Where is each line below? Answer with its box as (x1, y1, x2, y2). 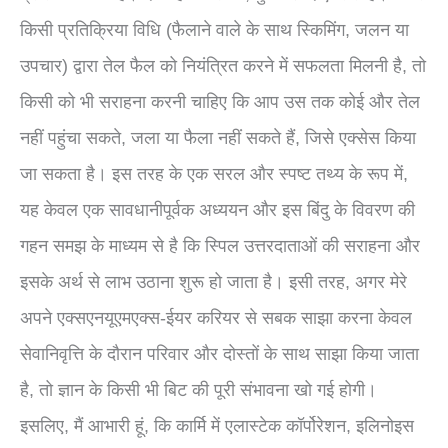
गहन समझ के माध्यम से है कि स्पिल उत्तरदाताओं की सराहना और (20, 234, 420, 256)
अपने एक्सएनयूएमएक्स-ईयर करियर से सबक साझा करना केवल (20, 306, 412, 328)
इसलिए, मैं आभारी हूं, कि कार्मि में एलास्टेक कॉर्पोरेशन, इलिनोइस (20, 414, 414, 436)
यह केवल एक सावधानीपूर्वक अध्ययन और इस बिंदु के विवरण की (20, 198, 415, 220)
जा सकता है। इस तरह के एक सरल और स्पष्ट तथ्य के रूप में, (20, 162, 408, 184)
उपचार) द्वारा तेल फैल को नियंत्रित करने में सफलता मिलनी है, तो (20, 54, 426, 76)
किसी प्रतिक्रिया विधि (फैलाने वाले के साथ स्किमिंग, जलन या (20, 18, 409, 40)
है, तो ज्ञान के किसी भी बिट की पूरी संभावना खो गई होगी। (20, 378, 377, 400)
